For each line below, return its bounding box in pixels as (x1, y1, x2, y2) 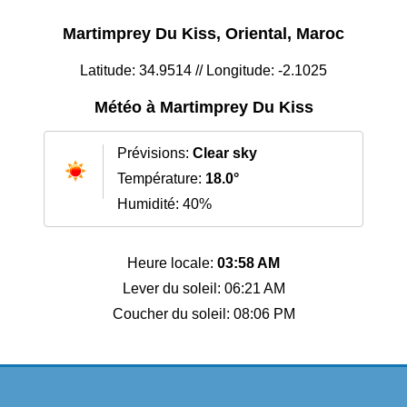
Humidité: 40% (117, 196, 212, 213)
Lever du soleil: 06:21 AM (122, 281, 285, 297)
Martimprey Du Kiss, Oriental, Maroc (63, 25, 344, 44)
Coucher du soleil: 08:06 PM (112, 306, 295, 323)
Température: (117, 171, 205, 187)
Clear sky (193, 145, 257, 162)
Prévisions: (117, 145, 193, 162)
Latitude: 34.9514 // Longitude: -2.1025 (80, 63, 327, 79)
